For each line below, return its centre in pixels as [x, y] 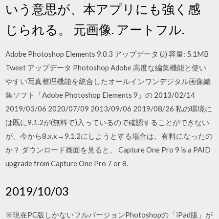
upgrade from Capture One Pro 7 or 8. [67, 163]
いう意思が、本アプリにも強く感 [103, 9]
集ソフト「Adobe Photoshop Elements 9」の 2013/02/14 [100, 95]
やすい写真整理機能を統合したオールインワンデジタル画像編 [108, 81]
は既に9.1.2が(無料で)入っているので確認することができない [108, 122]
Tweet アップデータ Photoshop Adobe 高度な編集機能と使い [106, 67]
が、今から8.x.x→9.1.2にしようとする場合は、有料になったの [109, 136]
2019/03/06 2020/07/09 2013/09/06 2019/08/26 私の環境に [109, 109]
